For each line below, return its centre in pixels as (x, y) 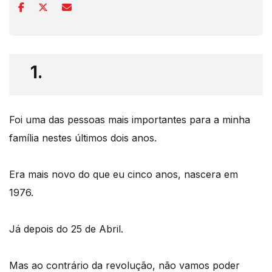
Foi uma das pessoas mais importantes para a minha (130, 120)
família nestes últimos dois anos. (83, 138)
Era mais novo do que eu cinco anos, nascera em (124, 175)
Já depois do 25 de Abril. (66, 229)
